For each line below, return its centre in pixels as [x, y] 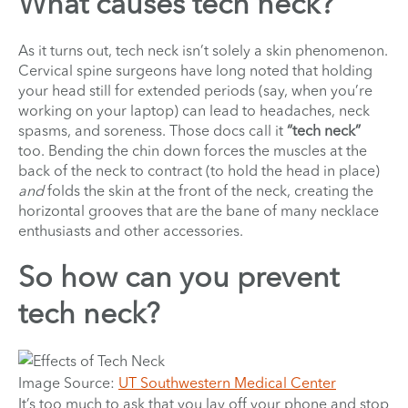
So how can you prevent [178, 276]
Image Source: [68, 382]
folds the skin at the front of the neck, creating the [209, 190]
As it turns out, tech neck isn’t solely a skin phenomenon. [203, 50]
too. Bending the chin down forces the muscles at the [193, 150]
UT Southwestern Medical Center [227, 382]
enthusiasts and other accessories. [134, 230]
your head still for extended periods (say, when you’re [195, 90]
